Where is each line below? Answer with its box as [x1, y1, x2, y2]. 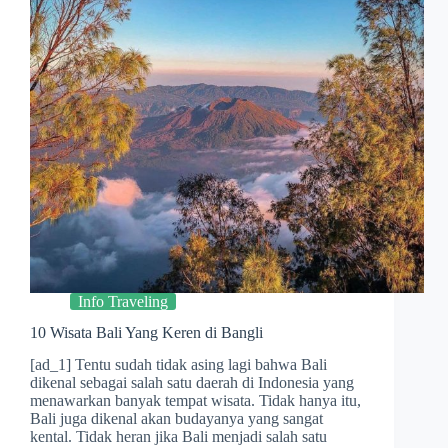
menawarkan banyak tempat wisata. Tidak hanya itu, [30, 392, 361, 410]
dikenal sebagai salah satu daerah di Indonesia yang [30, 374, 354, 392]
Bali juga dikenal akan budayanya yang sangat [30, 410, 323, 428]
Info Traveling [78, 292, 168, 310]
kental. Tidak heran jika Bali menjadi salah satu [30, 428, 327, 446]
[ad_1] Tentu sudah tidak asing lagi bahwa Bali [30, 356, 327, 374]
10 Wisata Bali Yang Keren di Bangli [30, 323, 263, 341]
